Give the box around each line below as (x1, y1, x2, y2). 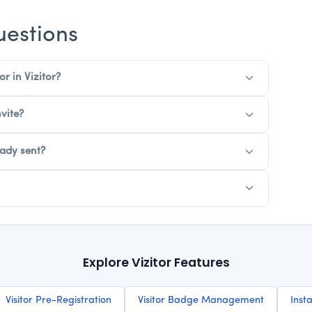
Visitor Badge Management (137, 295, 264, 306)
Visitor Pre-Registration (5, 295, 111, 306)
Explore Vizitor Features (82, 253, 230, 271)
